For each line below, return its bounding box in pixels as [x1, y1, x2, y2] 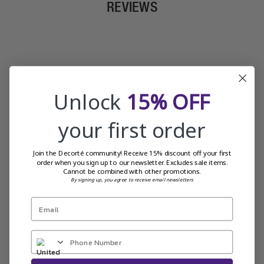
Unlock [54, 87, 127, 115]
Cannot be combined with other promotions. [63, 166, 201, 176]
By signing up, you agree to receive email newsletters [71, 176, 193, 183]
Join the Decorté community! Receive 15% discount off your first [32, 148, 232, 157]
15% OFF [126, 87, 210, 115]
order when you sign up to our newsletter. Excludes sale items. [36, 157, 228, 167]
